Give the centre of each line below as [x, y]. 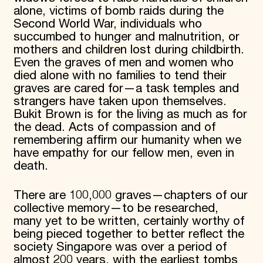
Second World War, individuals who [107, 24]
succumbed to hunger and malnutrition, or [126, 37]
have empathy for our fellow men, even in [124, 153]
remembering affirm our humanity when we [127, 140]
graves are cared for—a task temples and [126, 88]
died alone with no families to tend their [120, 75]
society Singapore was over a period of [120, 247]
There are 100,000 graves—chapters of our [130, 196]
